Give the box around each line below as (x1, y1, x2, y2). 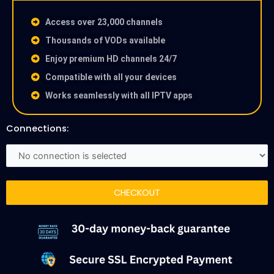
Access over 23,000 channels (45, 17, 163, 28)
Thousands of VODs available (45, 35, 165, 46)
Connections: (6, 122, 68, 135)
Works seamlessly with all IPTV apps (45, 91, 193, 101)
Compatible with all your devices (45, 72, 177, 83)
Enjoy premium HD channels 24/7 (45, 54, 177, 64)
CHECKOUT (114, 187, 160, 199)
